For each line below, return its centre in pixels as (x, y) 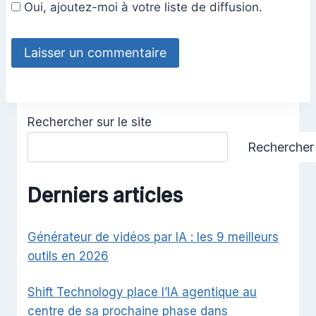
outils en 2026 (68, 256)
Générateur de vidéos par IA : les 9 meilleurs (153, 237)
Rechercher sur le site (90, 122)
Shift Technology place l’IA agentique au (142, 292)
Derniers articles (105, 195)
